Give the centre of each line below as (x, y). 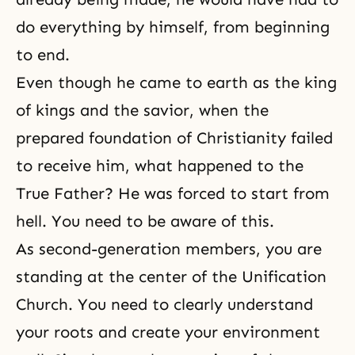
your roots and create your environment (168, 332)
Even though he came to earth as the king (176, 83)
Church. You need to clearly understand (164, 305)
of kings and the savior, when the (142, 111)
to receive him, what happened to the (160, 166)
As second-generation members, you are (169, 249)
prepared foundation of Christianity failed (174, 138)
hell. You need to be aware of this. (145, 221)
